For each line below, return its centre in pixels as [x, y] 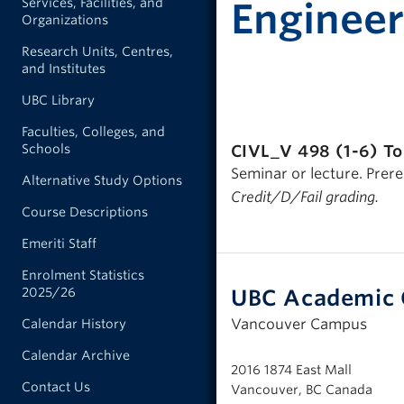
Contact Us [56, 387]
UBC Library [58, 100]
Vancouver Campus [299, 324]
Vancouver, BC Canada [302, 389]
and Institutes [64, 69]
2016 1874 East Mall [291, 369]
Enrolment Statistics [83, 275]
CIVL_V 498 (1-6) [307, 151]
